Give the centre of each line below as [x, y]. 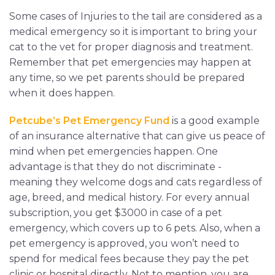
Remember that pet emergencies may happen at [130, 62]
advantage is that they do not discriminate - [115, 166]
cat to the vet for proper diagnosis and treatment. [131, 47]
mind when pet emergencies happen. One [114, 151]
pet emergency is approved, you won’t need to [124, 243]
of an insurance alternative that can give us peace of [137, 136]
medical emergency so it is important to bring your [133, 31]
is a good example [215, 120]
